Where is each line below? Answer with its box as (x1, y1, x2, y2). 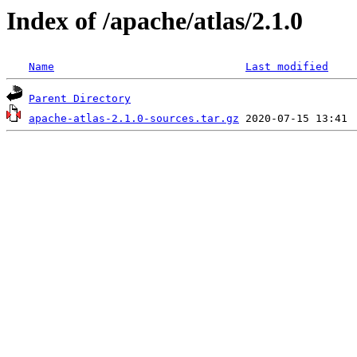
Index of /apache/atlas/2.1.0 (6, 6, 303, 35)
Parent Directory (29, 92, 131, 105)
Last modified (245, 61, 328, 73)
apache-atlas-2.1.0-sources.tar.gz (29, 112, 239, 125)
